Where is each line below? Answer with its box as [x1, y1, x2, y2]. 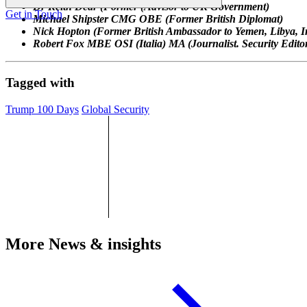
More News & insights [5, 234, 161, 253]
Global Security [82, 103, 149, 115]
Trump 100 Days [5, 103, 79, 115]
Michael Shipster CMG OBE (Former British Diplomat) [33, 13, 283, 25]
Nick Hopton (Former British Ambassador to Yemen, [33, 25, 267, 38]
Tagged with [5, 75, 75, 90]
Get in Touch [5, 8, 62, 21]
